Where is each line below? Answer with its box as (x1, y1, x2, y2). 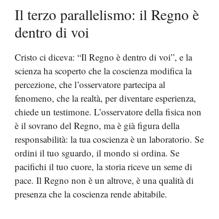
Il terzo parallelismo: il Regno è (15, 4, 199, 24)
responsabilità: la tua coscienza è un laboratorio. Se (15, 133, 204, 145)
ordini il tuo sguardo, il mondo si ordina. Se (15, 147, 179, 159)
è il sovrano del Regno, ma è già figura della (15, 119, 179, 131)
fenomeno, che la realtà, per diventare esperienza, (15, 92, 196, 104)
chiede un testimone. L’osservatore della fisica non (15, 106, 201, 118)
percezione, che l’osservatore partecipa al (15, 78, 165, 90)
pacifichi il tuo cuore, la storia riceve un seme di (15, 160, 192, 173)
